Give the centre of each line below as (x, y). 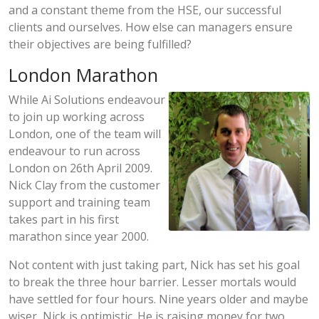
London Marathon (83, 75)
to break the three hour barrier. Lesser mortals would (152, 282)
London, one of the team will (85, 134)
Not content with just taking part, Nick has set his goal (154, 265)
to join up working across (77, 117)
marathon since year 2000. (79, 236)
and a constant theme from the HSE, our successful (145, 10)
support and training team (79, 202)
